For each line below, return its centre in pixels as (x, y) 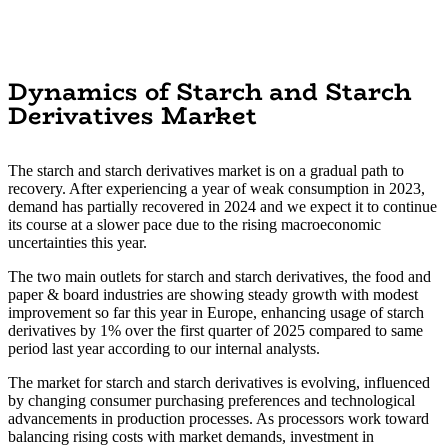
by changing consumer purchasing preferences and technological (211, 400)
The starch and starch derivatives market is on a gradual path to (206, 170)
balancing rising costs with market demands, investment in (191, 436)
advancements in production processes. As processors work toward (218, 418)
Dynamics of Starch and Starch (209, 91)
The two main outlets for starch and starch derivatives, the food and (219, 276)
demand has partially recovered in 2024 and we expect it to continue (222, 206)
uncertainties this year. (77, 242)
